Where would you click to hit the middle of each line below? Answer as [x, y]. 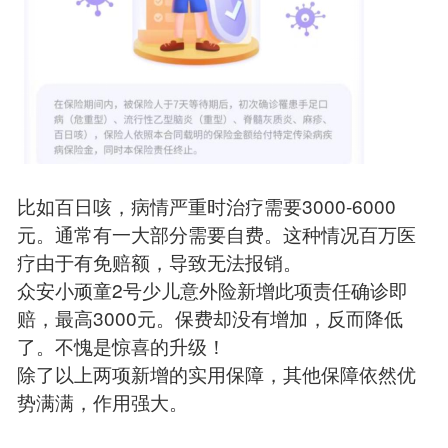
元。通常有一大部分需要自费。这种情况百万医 [216, 234]
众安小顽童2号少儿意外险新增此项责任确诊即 [212, 290]
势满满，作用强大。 [102, 402]
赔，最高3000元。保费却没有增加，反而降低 [209, 318]
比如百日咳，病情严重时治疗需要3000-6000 [206, 206]
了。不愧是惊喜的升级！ [121, 346]
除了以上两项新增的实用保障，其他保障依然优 [216, 374]
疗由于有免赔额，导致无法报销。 [159, 262]
